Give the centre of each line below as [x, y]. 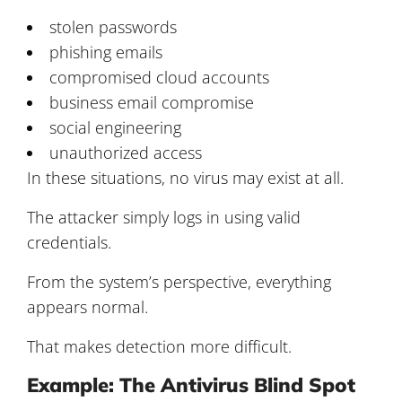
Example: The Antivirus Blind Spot [191, 385]
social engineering [115, 127]
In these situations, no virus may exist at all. [185, 177]
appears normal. [87, 306]
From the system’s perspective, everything [179, 281]
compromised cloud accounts [159, 77]
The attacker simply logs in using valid [164, 217]
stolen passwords [113, 26]
